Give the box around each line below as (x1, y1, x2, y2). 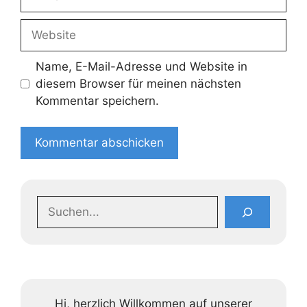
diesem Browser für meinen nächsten (35, 76, 241, 90)
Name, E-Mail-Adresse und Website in (35, 59, 247, 73)
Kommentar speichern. (35, 93, 159, 108)
